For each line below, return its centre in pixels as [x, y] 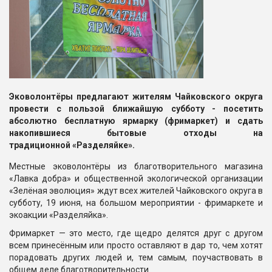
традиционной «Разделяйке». [72, 145]
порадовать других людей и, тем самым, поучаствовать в [136, 257]
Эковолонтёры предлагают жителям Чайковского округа [136, 96]
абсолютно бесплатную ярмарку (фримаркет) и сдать [136, 121]
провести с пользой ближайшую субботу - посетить [136, 108]
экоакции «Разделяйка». [59, 215]
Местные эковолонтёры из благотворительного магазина [136, 166]
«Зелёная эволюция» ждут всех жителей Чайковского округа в [136, 190]
